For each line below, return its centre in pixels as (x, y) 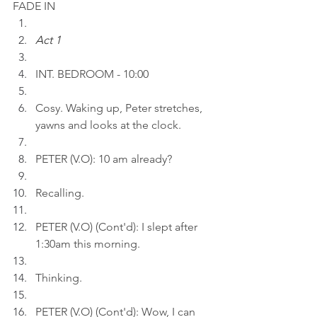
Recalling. (60, 193)
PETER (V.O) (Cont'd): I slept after (118, 227)
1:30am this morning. (88, 244)
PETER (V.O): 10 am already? (104, 159)
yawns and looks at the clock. (108, 125)
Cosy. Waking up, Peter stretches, (120, 108)
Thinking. (59, 278)
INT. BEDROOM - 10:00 (92, 74)
